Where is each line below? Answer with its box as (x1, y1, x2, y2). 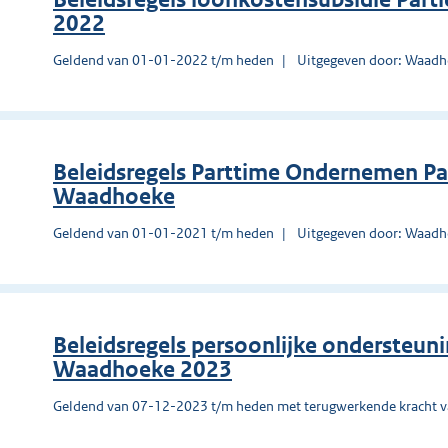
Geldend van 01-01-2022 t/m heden (53, 50, 274, 69)
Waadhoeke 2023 (53, 355, 232, 383)
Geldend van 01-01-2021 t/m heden (53, 223, 274, 242)
